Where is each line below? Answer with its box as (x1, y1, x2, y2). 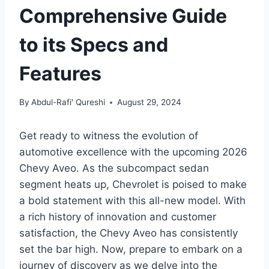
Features (19, 61, 101, 85)
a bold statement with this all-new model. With (19, 195, 246, 207)
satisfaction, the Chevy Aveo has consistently (19, 227, 238, 240)
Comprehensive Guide (19, 4, 227, 28)
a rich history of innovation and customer (19, 211, 216, 223)
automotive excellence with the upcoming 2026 (19, 146, 247, 159)
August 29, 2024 (117, 97, 182, 107)
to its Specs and (19, 32, 168, 56)
